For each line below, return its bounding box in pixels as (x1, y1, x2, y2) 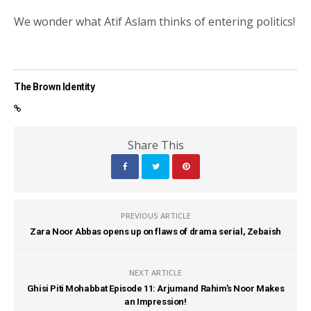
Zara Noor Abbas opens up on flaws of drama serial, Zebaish (30, 226, 281, 237)
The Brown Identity (14, 81, 95, 93)
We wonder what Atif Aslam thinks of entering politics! (14, 14, 296, 30)
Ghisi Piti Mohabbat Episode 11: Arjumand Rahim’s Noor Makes (26, 283, 285, 294)
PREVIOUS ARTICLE (120, 210, 191, 221)
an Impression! (124, 296, 187, 308)
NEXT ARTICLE (129, 267, 182, 278)
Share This (127, 137, 184, 153)
